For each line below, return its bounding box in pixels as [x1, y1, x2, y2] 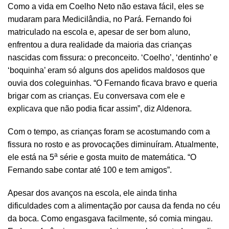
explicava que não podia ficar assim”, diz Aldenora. [8, 104, 192, 113]
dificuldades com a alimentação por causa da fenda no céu [8, 201, 220, 210]
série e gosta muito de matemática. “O [58, 152, 196, 162]
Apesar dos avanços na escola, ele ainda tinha [8, 188, 177, 197]
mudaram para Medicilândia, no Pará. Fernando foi [8, 14, 192, 24]
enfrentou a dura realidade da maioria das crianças [8, 40, 192, 49]
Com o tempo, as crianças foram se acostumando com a [8, 127, 210, 136]
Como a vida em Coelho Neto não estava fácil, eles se [8, 2, 204, 11]
